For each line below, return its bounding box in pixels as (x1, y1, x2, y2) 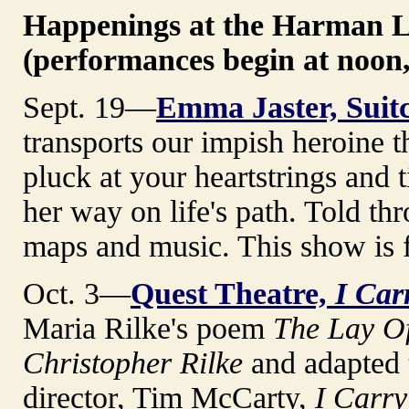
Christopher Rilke (23, 345, 243, 380)
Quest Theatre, (131, 276, 335, 310)
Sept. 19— (23, 89, 156, 124)
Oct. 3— (23, 276, 131, 310)
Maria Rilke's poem (23, 310, 273, 345)
